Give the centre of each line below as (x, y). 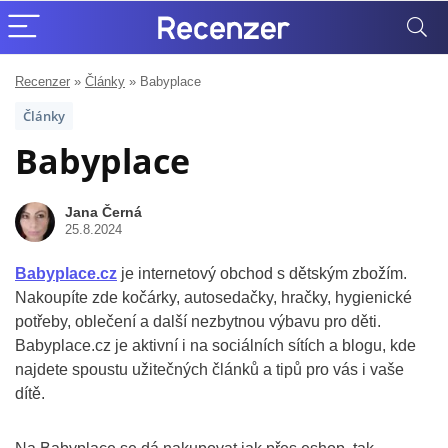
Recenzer (42, 81)
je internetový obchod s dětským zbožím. (262, 273)
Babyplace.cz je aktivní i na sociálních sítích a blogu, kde (215, 345)
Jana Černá (103, 212)
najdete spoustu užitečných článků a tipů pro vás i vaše (209, 369)
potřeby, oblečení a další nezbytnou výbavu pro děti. (198, 321)
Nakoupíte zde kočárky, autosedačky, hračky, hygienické (213, 297)
